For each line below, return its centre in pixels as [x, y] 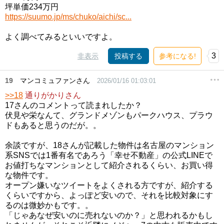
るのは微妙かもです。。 [49, 205]
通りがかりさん [52, 95]
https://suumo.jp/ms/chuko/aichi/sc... [68, 17]
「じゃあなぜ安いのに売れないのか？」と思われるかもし [109, 215]
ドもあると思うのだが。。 [53, 125]
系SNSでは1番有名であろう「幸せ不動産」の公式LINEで [109, 155]
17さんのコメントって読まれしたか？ [73, 105]
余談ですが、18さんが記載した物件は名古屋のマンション [109, 145]
